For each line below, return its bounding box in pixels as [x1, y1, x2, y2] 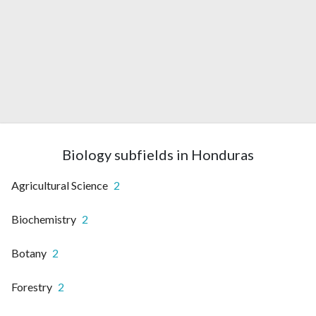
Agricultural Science [11, 178, 108, 193]
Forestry [11, 280, 52, 294]
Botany [11, 246, 47, 260]
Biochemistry [11, 212, 76, 226]
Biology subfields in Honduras [62, 146, 254, 164]
